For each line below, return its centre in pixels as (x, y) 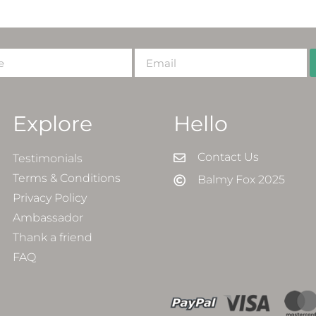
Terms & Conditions (67, 178)
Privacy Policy (50, 198)
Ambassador (48, 218)
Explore (53, 124)
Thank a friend (53, 238)
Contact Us (229, 157)
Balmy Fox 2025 (242, 180)
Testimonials (48, 159)
